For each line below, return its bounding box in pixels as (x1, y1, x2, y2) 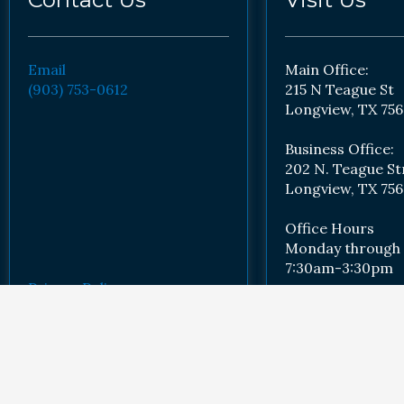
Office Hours (285, 218, 374, 237)
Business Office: (285, 139, 398, 158)
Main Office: (285, 60, 369, 78)
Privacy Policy (28, 278, 123, 297)
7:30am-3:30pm (285, 258, 393, 277)
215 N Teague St (285, 79, 398, 98)
